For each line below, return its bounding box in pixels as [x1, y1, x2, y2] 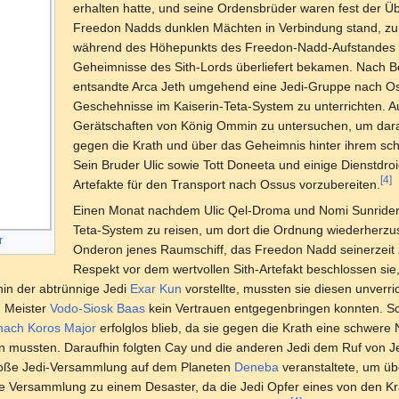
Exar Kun [130, 281, 182, 296]
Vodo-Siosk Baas [50, 300, 145, 315]
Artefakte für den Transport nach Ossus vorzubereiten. [72, 176, 380, 191]
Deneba [234, 359, 279, 374]
